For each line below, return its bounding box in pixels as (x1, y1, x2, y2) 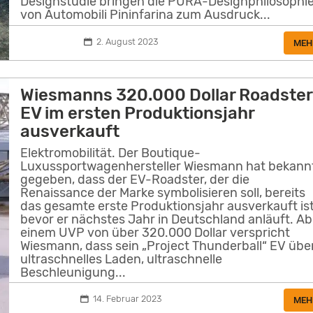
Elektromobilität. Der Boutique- (20, 145, 201, 161)
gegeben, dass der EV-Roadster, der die (20, 171, 250, 187)
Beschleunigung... (20, 264, 126, 280)
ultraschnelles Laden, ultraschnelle (20, 251, 223, 267)
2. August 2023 (96, 36, 158, 48)
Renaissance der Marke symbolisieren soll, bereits (20, 184, 306, 201)
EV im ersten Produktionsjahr (20, 103, 255, 123)
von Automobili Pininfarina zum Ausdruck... (20, 7, 271, 23)
